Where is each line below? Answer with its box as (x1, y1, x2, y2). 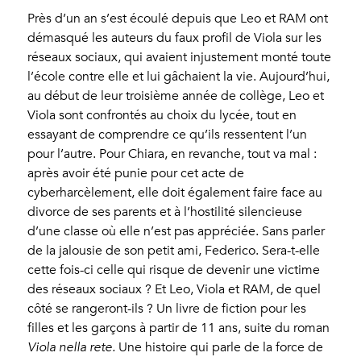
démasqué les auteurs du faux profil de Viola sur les (27, 30, 322, 47)
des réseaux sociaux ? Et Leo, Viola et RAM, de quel (27, 281, 322, 298)
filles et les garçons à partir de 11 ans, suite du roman (27, 320, 330, 337)
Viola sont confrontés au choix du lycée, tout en (27, 107, 297, 124)
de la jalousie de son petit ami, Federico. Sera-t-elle (27, 243, 321, 259)
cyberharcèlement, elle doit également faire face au (27, 185, 323, 201)
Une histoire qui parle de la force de (115, 339, 324, 356)
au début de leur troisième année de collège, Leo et (27, 88, 325, 105)
